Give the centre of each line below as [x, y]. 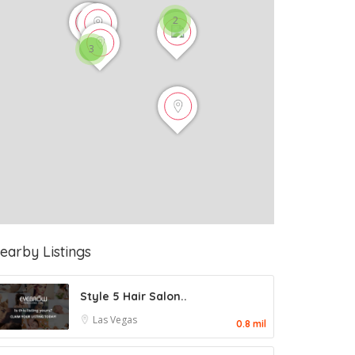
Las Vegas [115, 319]
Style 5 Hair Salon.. [134, 296]
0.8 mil [251, 324]
